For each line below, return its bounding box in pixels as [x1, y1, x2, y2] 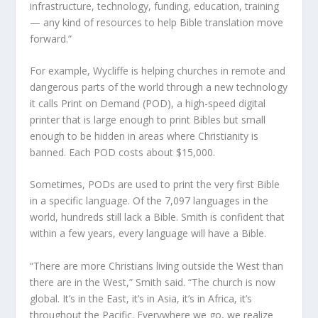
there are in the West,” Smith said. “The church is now [30, 275, 276, 289]
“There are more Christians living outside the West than [30, 258, 284, 273]
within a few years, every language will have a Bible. [30, 226, 267, 241]
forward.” [30, 31, 72, 45]
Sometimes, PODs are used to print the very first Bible [30, 177, 280, 192]
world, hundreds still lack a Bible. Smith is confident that [30, 210, 285, 224]
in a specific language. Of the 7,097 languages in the [30, 194, 269, 208]
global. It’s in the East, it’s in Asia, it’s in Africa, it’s [30, 291, 253, 305]
